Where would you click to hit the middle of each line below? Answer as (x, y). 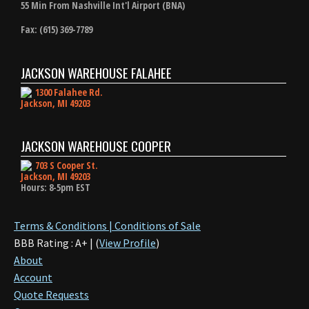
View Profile (128, 242)
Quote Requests (51, 294)
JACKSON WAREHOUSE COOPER (96, 145)
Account (33, 277)
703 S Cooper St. (67, 165)
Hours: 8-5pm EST (56, 187)
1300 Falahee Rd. (69, 92)
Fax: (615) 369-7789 (57, 30)
